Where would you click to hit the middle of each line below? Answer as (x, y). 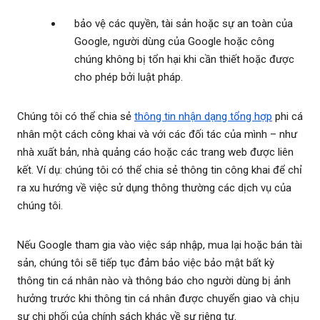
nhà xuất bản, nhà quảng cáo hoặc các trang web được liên (155, 152)
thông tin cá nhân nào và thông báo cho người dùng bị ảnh (154, 281)
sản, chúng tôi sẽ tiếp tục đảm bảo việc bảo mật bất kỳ (146, 263)
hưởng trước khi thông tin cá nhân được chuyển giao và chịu (158, 299)
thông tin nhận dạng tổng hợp (203, 117)
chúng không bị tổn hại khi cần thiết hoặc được (184, 60)
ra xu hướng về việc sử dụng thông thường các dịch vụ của (154, 188)
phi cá (287, 117)
